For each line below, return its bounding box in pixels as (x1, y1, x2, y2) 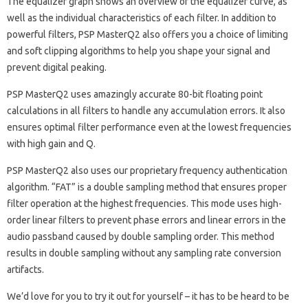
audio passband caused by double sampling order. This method (7, 230, 274, 242)
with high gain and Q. (7, 137, 96, 149)
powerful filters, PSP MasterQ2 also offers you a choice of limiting (7, 28, 288, 40)
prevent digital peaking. (7, 61, 107, 73)
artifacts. (7, 263, 44, 275)
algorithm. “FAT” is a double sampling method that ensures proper (7, 181, 287, 192)
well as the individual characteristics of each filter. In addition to (7, 12, 276, 23)
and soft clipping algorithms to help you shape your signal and (7, 45, 270, 56)
